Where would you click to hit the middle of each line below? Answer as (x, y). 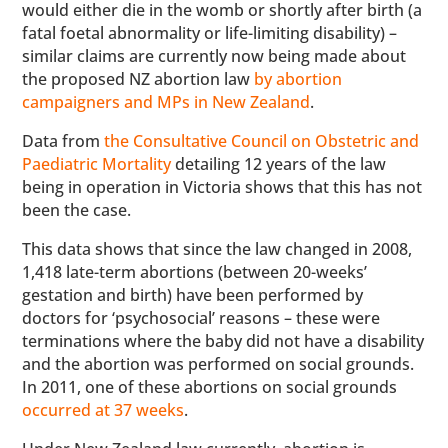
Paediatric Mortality (97, 163)
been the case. (77, 209)
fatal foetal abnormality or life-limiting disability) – (210, 32)
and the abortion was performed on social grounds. (218, 363)
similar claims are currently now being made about (214, 55)
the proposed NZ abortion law (138, 78)
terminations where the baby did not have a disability (223, 340)
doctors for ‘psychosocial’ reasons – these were (201, 317)
